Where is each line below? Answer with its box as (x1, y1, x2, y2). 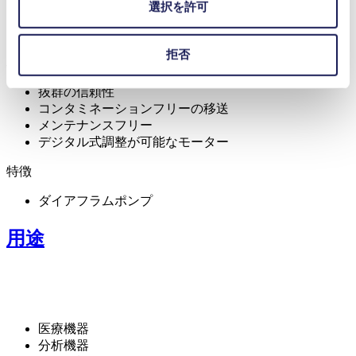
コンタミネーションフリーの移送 (38, 101, 229, 115)
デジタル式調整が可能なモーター (38, 134, 229, 149)
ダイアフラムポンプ (38, 193, 153, 207)
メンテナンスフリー (38, 118, 153, 132)
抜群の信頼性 (38, 84, 114, 99)
